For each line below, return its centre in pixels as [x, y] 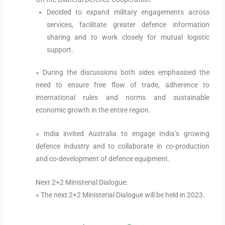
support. [60, 49]
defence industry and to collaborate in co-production [123, 146]
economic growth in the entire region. [93, 110]
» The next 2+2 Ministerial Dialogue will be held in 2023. [121, 195]
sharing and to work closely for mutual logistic [128, 37]
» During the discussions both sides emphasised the [123, 73]
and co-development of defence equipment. [103, 159]
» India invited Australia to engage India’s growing [123, 134]
